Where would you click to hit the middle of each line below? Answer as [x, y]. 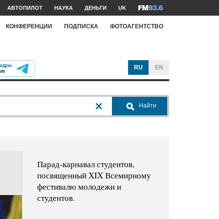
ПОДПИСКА [81, 26]
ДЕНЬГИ [96, 8]
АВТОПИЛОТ [25, 8]
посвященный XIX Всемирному [94, 175]
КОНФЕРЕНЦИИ [29, 26]
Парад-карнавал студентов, [86, 164]
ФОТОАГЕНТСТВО [137, 26]
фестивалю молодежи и [79, 187]
